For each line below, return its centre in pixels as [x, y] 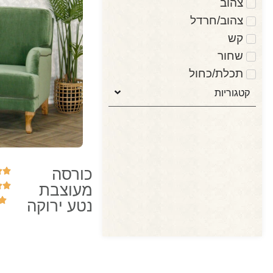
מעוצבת [66, 190]
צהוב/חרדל [216, 20]
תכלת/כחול [216, 73]
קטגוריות [232, 92]
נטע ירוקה [60, 206]
